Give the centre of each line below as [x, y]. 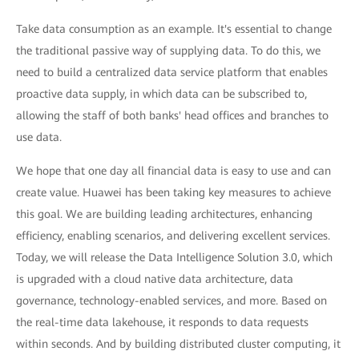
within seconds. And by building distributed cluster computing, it [178, 344]
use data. [39, 137]
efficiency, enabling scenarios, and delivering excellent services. [173, 236]
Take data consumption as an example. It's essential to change [174, 29]
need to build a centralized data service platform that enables [172, 73]
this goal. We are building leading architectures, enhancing [164, 214]
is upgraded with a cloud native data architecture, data [155, 279]
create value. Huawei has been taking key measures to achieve [173, 193]
